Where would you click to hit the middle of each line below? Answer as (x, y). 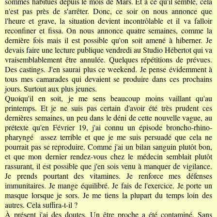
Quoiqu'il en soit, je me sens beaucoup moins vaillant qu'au (108, 98)
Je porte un (195, 185)
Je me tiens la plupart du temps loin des (147, 195)
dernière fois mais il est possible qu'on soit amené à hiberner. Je (108, 40)
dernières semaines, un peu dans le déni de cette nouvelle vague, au (108, 117)
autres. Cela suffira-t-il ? (41, 204)
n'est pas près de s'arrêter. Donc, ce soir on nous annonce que (108, 11)
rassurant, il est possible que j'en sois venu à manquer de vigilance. (108, 166)
